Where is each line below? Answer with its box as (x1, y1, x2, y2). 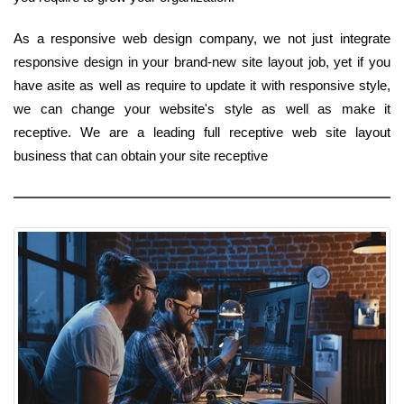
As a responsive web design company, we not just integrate (14, 30, 390, 46)
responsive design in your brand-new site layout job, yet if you (14, 53, 390, 69)
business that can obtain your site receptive (14, 147, 268, 163)
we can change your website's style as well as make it (14, 100, 390, 116)
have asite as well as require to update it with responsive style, (14, 77, 390, 93)
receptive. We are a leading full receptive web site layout (14, 124, 390, 140)
